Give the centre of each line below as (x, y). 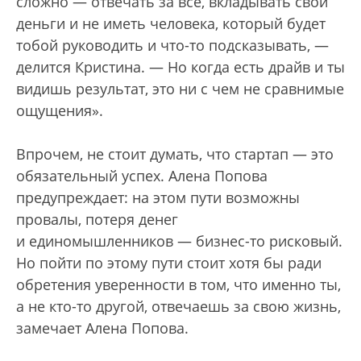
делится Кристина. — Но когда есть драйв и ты (180, 67)
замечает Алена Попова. (102, 328)
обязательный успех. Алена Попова (142, 176)
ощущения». (60, 111)
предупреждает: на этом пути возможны (158, 198)
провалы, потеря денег (97, 220)
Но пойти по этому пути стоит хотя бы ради (169, 263)
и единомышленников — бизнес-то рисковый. (179, 241)
